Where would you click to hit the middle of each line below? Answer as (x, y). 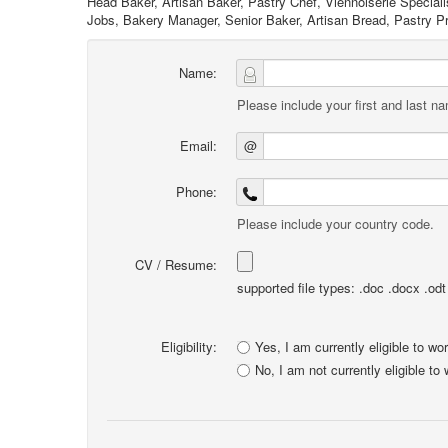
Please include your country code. (335, 223)
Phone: (196, 191)
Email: (198, 145)
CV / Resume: (176, 264)
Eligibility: (189, 346)
